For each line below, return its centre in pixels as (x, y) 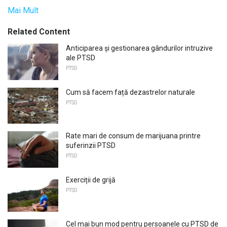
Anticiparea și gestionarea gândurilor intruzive (139, 48)
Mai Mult (23, 11)
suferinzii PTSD (91, 146)
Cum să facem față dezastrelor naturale (130, 92)
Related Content (39, 32)
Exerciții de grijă (91, 180)
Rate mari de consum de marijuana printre (133, 136)
